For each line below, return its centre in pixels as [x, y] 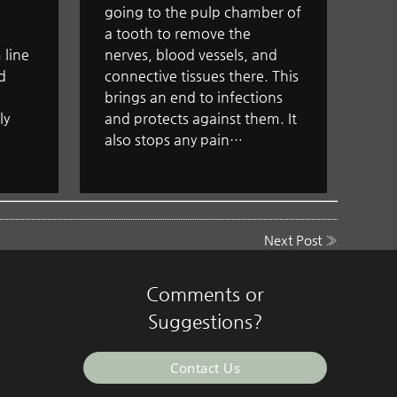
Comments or [205, 294]
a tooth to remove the [178, 34]
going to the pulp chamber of [203, 12]
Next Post [292, 240]
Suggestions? [205, 321]
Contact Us [205, 367]
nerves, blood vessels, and [191, 55]
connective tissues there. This [202, 76]
